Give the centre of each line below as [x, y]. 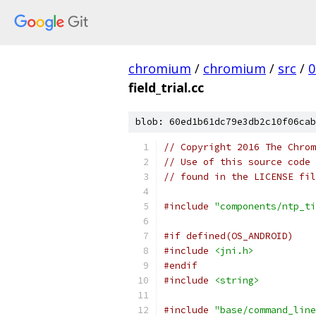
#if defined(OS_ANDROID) [229, 236]
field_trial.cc [166, 87]
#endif [181, 266]
